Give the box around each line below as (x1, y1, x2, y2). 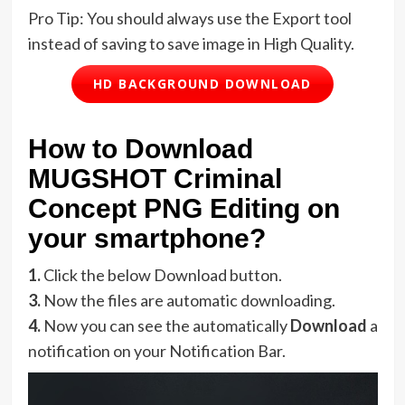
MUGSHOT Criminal (27, 163, 282, 193)
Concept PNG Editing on (27, 193, 340, 223)
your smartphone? (27, 222, 266, 253)
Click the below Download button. (42, 264, 282, 285)
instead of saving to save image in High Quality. (27, 33, 354, 53)
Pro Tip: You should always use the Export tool (27, 7, 352, 28)
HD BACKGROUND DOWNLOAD (93, 75, 312, 93)
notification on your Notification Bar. (27, 340, 286, 361)
